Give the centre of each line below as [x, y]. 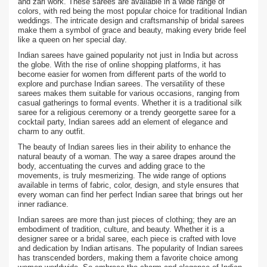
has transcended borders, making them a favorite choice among [128, 258]
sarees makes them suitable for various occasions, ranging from [129, 93]
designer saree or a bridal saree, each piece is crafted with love [127, 239]
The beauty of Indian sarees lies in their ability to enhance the [124, 147]
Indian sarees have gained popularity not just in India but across [128, 55]
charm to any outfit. [52, 131]
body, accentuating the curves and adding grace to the [111, 166]
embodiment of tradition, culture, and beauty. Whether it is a [121, 229]
